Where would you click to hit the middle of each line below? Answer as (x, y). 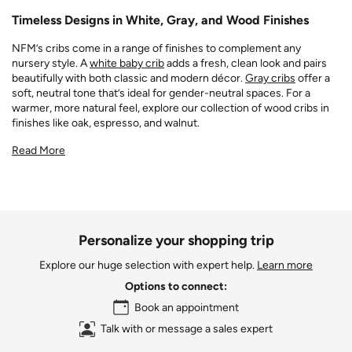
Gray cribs (270, 78)
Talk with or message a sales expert (187, 329)
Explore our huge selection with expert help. (148, 266)
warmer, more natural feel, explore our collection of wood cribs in (170, 108)
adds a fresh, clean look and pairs (246, 63)
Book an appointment (187, 307)
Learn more (285, 266)
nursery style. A (51, 63)
